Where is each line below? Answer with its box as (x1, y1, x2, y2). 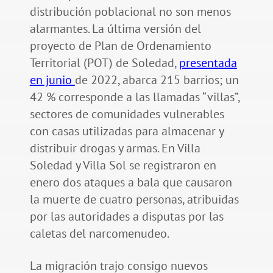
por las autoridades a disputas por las (29, 208, 224, 225)
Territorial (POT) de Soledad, (29, 55, 179, 71)
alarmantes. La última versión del (29, 21, 201, 37)
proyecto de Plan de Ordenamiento (29, 38, 211, 54)
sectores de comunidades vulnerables (29, 106, 224, 122)
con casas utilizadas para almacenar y (29, 123, 224, 140)
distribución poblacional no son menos (29, 4, 231, 20)
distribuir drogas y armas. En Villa (29, 140, 200, 157)
